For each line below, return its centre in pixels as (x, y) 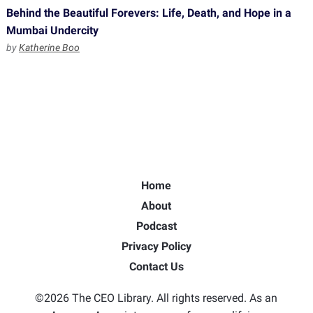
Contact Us (156, 267)
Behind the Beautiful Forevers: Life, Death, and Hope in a (148, 13)
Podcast (156, 226)
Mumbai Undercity (52, 30)
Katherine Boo (49, 48)
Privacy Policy (156, 246)
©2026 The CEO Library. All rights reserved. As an (156, 298)
